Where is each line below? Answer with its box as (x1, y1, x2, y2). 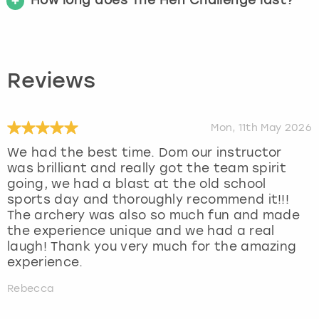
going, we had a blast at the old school (7, 176, 266, 191)
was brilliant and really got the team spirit (7, 160, 287, 175)
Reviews (7, 71, 95, 93)
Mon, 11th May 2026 (211, 121, 312, 134)
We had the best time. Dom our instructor (7, 145, 282, 159)
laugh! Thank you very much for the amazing (7, 239, 297, 253)
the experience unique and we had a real (7, 223, 275, 238)
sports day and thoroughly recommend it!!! (7, 192, 290, 206)
